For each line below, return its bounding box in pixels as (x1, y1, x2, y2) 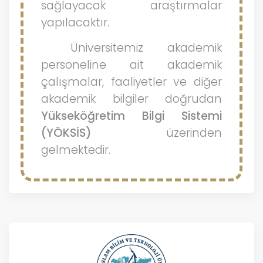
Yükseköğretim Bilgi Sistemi (41, 108, 222, 124)
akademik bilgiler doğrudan (41, 91, 222, 107)
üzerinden (92, 125, 222, 141)
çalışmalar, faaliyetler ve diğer (41, 74, 222, 90)
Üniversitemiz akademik (70, 40, 222, 56)
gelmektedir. (41, 142, 110, 158)
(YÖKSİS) (41, 125, 92, 141)
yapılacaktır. (41, 15, 109, 31)
